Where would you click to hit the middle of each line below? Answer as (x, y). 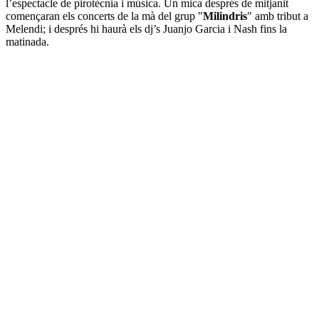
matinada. (30, 41)
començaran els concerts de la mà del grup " (104, 16)
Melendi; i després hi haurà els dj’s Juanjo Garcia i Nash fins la (146, 28)
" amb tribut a (278, 16)
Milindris (225, 16)
